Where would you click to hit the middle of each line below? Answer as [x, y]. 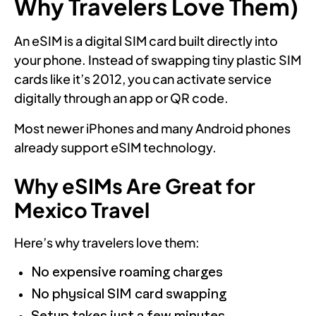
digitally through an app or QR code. [121, 97]
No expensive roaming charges [127, 272]
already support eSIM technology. [115, 147]
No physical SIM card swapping [129, 294]
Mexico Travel [82, 209]
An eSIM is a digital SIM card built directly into [146, 40]
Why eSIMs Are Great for [135, 185]
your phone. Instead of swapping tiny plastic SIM [158, 59]
